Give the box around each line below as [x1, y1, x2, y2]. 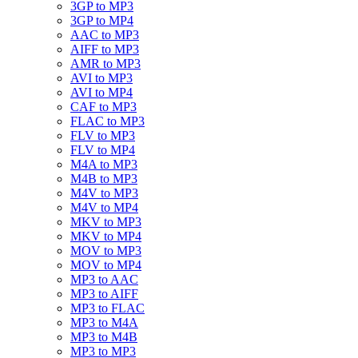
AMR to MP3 [70, 57, 141, 70]
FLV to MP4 [70, 143, 135, 157]
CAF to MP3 [70, 100, 137, 113]
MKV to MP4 [70, 229, 141, 243]
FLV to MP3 [70, 129, 135, 142]
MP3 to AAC [70, 272, 138, 286]
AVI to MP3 [70, 71, 133, 85]
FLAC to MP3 [70, 114, 145, 128]
